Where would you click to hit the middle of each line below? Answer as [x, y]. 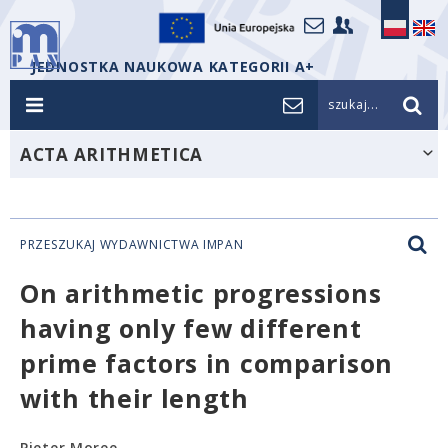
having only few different [191, 328]
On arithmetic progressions [201, 293]
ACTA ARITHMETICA [112, 154]
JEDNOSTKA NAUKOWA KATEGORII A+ [173, 66]
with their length [134, 398]
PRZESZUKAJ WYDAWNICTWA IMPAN [132, 244]
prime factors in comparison [206, 363]
